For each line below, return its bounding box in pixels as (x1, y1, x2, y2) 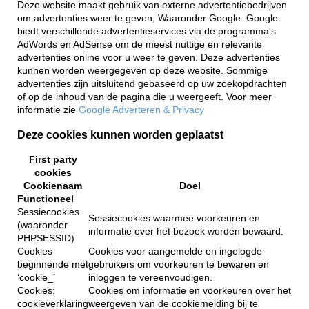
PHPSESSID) (17, 233, 74, 244)
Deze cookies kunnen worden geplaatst (17, 128, 223, 141)
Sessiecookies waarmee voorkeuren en (88, 213, 260, 224)
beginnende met (17, 259, 88, 270)
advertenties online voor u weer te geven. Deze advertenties (17, 52, 280, 63)
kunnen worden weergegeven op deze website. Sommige (17, 65, 268, 76)
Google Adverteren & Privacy (79, 104, 204, 115)
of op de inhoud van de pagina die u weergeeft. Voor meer (17, 91, 272, 102)
